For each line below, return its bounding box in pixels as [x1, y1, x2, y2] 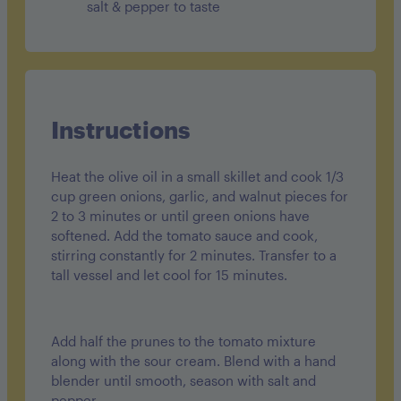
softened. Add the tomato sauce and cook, [51, 227, 318, 244]
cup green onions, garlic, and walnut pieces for [51, 188, 348, 205]
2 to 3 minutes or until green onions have [51, 208, 310, 225]
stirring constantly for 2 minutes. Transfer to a [51, 247, 337, 264]
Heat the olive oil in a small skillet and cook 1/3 [51, 168, 344, 185]
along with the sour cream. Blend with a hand [51, 353, 336, 370]
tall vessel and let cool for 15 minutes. [51, 267, 287, 284]
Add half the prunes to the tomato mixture [51, 333, 316, 350]
